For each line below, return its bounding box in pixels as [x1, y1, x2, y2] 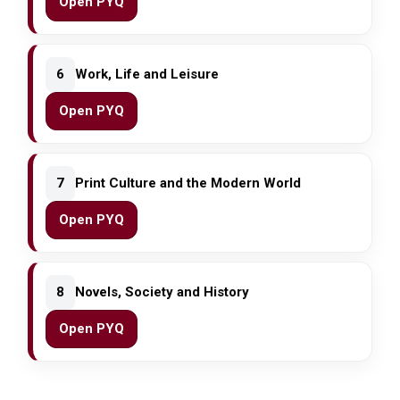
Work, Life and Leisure [75, 66, 220, 83]
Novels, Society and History [75, 284, 250, 301]
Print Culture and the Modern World [75, 175, 302, 192]
